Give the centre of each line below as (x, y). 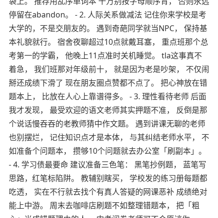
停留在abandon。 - (44, 15)
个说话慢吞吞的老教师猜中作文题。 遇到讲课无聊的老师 (107, 124)
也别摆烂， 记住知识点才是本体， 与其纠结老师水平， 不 (109, 137)
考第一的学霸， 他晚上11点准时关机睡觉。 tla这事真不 (105, 56)
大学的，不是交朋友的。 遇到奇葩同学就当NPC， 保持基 (108, 28)
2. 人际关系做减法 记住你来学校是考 (143, 15)
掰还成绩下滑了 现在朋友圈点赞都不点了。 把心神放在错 (108, 83)
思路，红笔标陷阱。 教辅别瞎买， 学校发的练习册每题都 (108, 178)
